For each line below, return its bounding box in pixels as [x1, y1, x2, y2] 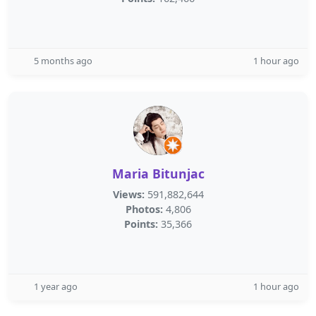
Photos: [125, 202, 163, 216]
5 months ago [34, 54, 92, 67]
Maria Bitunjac [111, 165, 205, 182]
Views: [112, 188, 145, 201]
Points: [124, 217, 158, 231]
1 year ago [34, 280, 78, 293]
